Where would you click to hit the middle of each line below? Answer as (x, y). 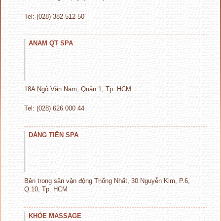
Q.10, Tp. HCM (46, 189)
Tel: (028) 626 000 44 (54, 108)
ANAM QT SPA (51, 43)
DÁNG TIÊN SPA (54, 135)
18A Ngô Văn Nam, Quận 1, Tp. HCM (79, 89)
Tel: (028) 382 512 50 (54, 16)
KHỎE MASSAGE (55, 216)
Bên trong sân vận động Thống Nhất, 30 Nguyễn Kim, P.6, (107, 181)
